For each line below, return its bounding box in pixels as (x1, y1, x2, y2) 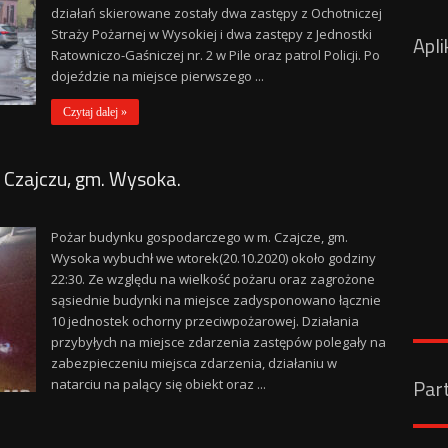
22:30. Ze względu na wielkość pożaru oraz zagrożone (50, 270, 375, 288)
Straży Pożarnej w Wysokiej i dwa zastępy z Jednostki (50, 25, 372, 43)
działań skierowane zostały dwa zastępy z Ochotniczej (50, 4, 382, 22)
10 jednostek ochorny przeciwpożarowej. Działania (50, 312, 359, 330)
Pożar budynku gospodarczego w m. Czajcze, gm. (50, 228, 348, 246)
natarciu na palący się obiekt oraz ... (50, 375, 266, 393)
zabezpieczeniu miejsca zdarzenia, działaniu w (50, 354, 337, 372)
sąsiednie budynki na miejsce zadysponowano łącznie (50, 291, 381, 309)
